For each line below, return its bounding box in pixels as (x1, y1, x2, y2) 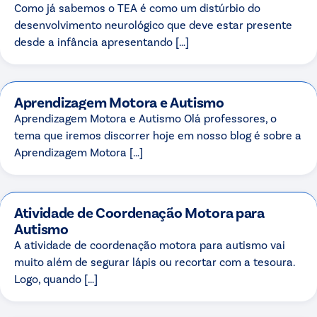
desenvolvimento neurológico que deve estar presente (14, 17, 292, 31)
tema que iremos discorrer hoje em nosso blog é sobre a (14, 127, 301, 142)
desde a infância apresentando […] (14, 34, 189, 48)
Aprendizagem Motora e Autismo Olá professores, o (14, 110, 277, 125)
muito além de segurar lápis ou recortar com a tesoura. (14, 254, 295, 268)
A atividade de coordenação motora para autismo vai (14, 237, 285, 251)
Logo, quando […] (14, 271, 98, 285)
